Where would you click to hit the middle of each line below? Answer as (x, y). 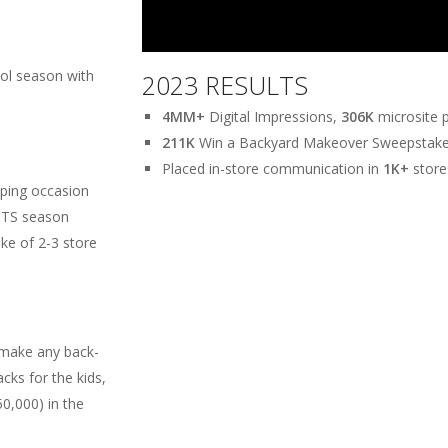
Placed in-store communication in (272, 168)
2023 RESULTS (224, 84)
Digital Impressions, (272, 116)
